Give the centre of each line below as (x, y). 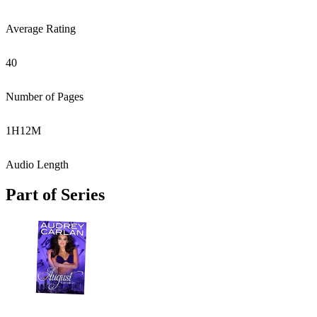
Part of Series (55, 194)
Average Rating (41, 29)
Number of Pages (45, 97)
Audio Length (37, 165)
